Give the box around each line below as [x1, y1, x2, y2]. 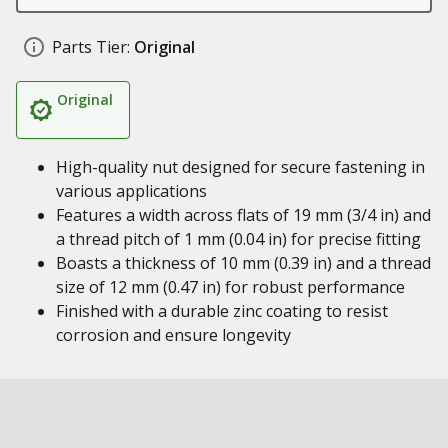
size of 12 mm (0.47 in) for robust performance [56, 276, 405, 298]
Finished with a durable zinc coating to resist [56, 300, 388, 322]
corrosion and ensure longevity [56, 324, 291, 346]
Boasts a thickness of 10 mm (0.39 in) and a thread [56, 252, 431, 274]
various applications [56, 180, 207, 202]
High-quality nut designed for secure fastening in [56, 156, 425, 178]
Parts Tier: [52, 36, 130, 58]
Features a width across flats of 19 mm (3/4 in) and [56, 204, 431, 226]
